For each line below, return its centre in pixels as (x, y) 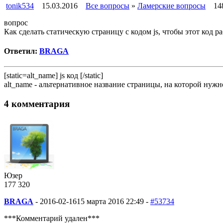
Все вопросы (108, 5)
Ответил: (22, 51)
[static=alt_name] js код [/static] (54, 76)
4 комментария (37, 104)
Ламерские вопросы (171, 5)
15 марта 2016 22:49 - (112, 201)
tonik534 (20, 5)
